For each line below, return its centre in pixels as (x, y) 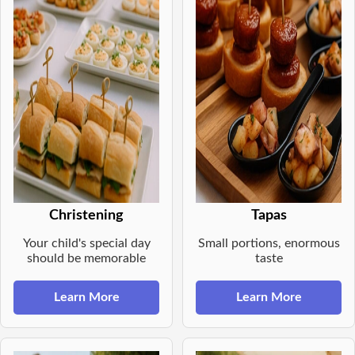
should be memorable (86, 259)
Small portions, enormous (269, 244)
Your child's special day (86, 244)
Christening (86, 216)
